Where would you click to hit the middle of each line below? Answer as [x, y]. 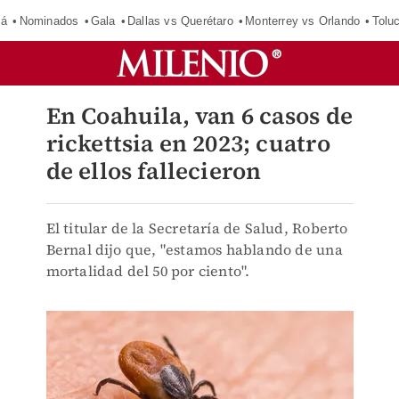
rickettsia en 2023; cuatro [188, 143]
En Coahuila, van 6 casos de [199, 116]
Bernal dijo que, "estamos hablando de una [194, 249]
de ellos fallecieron [154, 171]
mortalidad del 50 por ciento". [148, 271]
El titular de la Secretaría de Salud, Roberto [197, 228]
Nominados [49, 20]
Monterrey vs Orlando [303, 20]
